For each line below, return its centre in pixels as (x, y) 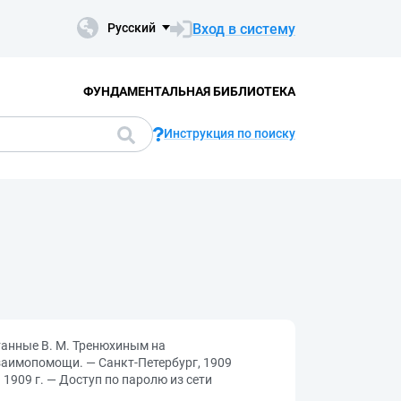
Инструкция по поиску (230, 133)
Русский (132, 28)
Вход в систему (244, 29)
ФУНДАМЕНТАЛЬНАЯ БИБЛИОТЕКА (189, 91)
